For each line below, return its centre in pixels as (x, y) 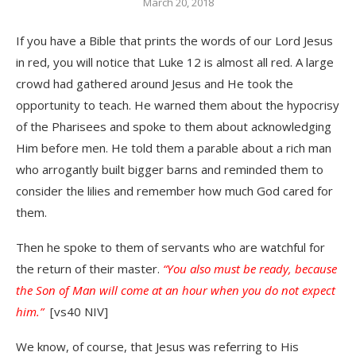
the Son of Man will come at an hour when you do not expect (176, 290)
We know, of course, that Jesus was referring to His (157, 346)
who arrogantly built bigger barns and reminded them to (170, 169)
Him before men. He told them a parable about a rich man (174, 147)
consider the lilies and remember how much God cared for (174, 190)
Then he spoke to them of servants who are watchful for (170, 247)
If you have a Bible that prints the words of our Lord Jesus (174, 40)
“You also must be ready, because (250, 268)
